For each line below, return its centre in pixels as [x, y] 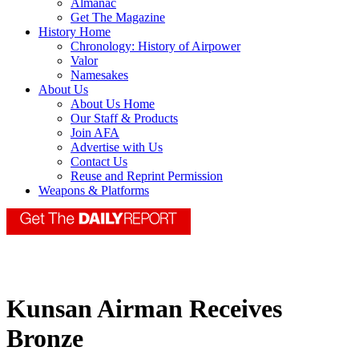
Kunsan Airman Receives [144, 309]
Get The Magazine [118, 18]
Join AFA [95, 133]
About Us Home [113, 104]
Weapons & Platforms [94, 191]
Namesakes [99, 75]
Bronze [45, 339]
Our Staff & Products [124, 119]
